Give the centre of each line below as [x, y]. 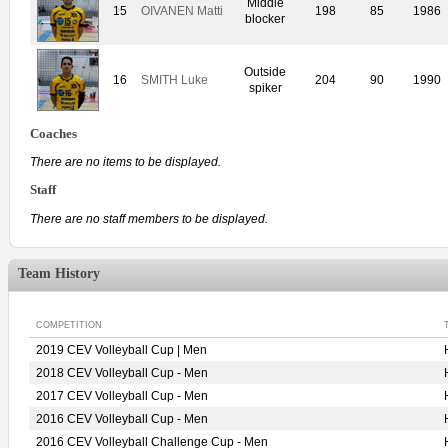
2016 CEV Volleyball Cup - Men [122, 419]
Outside [265, 71]
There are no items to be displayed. [125, 162]
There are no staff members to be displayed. [149, 219]
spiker [265, 87]
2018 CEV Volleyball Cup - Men [122, 373]
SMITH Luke [174, 79]
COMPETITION [69, 325]
